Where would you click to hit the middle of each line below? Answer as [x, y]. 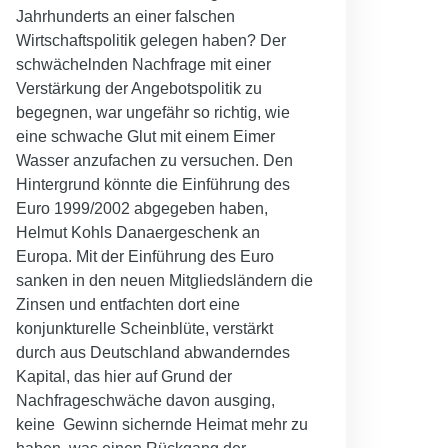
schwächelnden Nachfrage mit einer [143, 64]
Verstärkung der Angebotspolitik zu [139, 88]
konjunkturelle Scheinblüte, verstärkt [144, 328]
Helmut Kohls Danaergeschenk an [138, 232]
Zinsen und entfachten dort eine [128, 304]
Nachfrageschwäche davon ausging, [145, 400]
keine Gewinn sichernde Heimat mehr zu [162, 424]
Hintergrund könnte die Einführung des [153, 184]
